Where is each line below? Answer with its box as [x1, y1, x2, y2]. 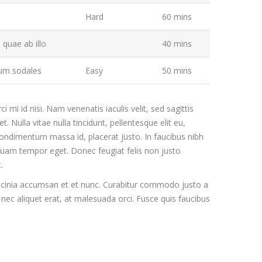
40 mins [162, 38, 192, 49]
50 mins [162, 65, 192, 76]
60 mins [162, 11, 192, 22]
